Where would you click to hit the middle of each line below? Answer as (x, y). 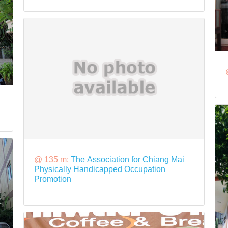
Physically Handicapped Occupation (99, 169)
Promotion (52, 179)
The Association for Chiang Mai (127, 159)
